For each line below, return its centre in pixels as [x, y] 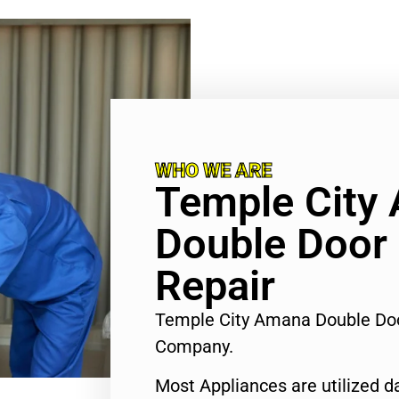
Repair [215, 285]
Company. [194, 346]
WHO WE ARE [213, 170]
